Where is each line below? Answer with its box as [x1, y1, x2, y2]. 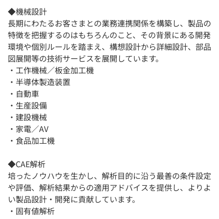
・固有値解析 [8, 205, 55, 217]
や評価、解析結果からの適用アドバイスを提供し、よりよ [8, 181, 211, 194]
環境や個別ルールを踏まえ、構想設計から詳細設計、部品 [8, 41, 211, 53]
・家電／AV [8, 123, 48, 135]
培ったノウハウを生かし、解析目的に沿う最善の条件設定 [8, 170, 211, 182]
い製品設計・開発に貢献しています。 [8, 193, 140, 205]
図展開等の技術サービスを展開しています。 [8, 52, 163, 65]
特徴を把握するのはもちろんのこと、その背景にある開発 [8, 29, 211, 41]
